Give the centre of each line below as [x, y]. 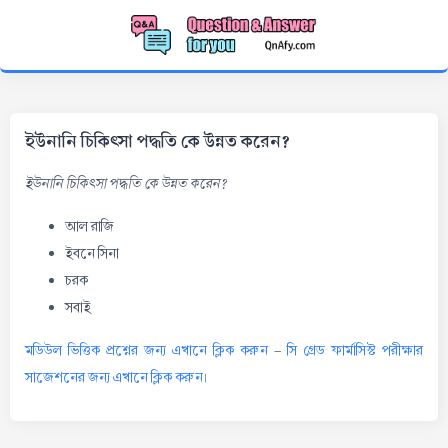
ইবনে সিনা [92, 253]
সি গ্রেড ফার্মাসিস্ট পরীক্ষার [355, 350]
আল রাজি [89, 226]
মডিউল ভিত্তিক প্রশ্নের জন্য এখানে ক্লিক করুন [146, 350]
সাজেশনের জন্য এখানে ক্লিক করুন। [116, 377]
